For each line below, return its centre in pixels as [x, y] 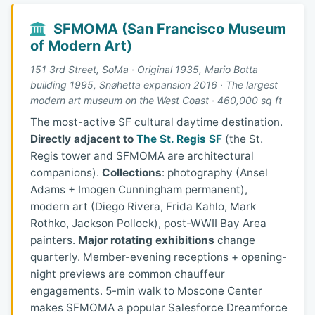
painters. [54, 240]
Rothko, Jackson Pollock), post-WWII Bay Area [148, 223]
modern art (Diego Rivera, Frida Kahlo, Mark [143, 206]
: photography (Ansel [215, 172]
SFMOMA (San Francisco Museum [166, 28]
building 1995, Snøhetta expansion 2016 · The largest [154, 84]
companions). [66, 172]
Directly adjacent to [83, 139]
